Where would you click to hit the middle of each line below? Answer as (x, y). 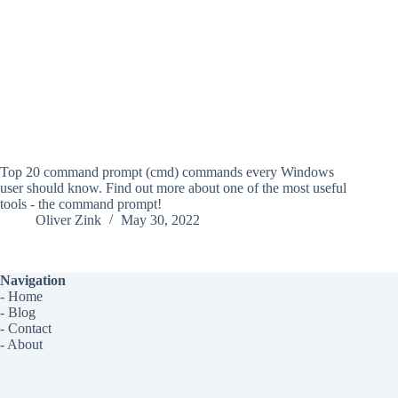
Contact (30, 329)
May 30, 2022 (160, 220)
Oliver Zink (68, 220)
